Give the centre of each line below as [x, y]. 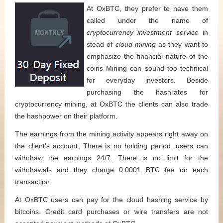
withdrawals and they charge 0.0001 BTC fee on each [111, 170]
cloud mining [135, 45]
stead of [101, 45]
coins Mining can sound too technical [147, 68]
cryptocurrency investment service [143, 33]
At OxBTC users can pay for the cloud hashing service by [111, 200]
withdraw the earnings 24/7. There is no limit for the [111, 158]
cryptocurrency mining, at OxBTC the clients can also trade [111, 104]
